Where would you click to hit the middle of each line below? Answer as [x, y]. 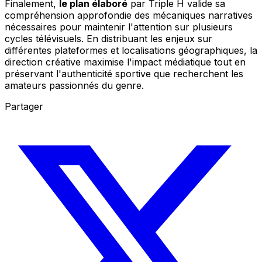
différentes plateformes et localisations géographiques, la [131, 51]
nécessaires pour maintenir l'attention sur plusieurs [119, 27]
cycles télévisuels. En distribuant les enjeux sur [108, 39]
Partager [24, 107]
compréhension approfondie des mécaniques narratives [129, 15]
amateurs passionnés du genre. [74, 86]
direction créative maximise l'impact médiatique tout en [125, 62]
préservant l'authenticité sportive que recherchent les [124, 74]
